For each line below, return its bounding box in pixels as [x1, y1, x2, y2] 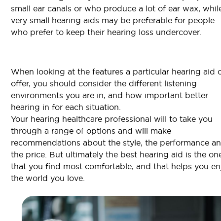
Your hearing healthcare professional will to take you [11, 113, 213, 124]
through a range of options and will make [11, 125, 171, 136]
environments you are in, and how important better [11, 90, 208, 100]
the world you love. [11, 173, 85, 183]
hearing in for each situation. [11, 102, 121, 112]
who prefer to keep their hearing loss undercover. [11, 27, 201, 37]
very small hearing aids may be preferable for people [11, 15, 215, 25]
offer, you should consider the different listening [11, 78, 197, 88]
